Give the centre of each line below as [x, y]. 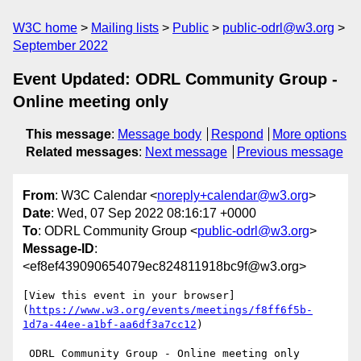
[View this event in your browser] [129, 296]
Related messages [82, 152]
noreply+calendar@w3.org [233, 196]
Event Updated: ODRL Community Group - [175, 79]
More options [310, 134]
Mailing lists [125, 28]
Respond [237, 134]
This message [68, 134]
